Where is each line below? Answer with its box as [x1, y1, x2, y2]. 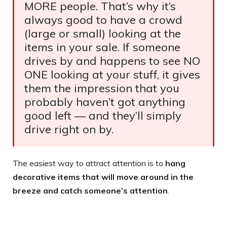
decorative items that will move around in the [13, 171, 194, 182]
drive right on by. [24, 122, 113, 136]
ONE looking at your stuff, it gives [24, 67, 200, 82]
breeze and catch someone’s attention [13, 185, 168, 196]
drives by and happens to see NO [24, 53, 200, 68]
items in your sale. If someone [24, 40, 180, 54]
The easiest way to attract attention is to [13, 158, 165, 168]
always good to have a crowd [24, 12, 182, 27]
